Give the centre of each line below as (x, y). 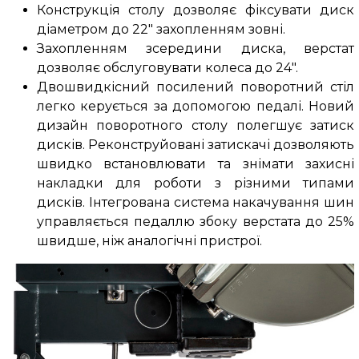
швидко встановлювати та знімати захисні (196, 164)
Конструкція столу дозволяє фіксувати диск (196, 10)
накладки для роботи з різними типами (196, 184)
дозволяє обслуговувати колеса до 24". (167, 68)
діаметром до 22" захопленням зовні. (161, 30)
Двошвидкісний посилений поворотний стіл (196, 87)
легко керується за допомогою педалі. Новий (196, 107)
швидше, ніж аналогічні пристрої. (149, 241)
